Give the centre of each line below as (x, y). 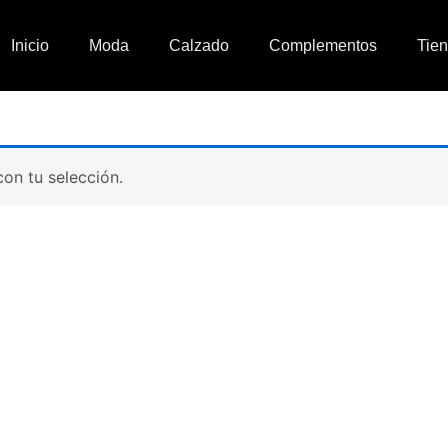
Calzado (198, 45)
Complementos (322, 45)
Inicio (29, 45)
